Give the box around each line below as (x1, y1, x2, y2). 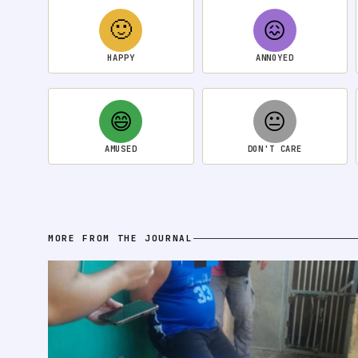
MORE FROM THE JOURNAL (48, 233, 193, 245)
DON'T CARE (247, 143, 302, 155)
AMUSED (104, 143, 137, 155)
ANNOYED (255, 52, 294, 64)
